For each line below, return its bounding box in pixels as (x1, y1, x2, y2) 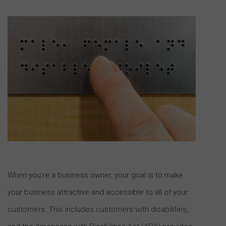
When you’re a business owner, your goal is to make (8, 170, 183, 180)
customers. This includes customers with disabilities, (8, 204, 188, 214)
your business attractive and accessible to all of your (8, 187, 188, 197)
